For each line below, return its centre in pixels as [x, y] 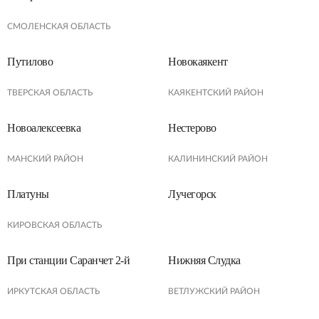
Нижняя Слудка [204, 260]
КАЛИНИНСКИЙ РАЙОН [218, 159]
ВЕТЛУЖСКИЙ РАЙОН [214, 291]
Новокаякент [198, 62]
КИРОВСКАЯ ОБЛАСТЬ [54, 225]
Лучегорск [192, 194]
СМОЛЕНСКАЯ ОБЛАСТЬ [59, 26]
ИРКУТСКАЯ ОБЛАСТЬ [53, 291]
